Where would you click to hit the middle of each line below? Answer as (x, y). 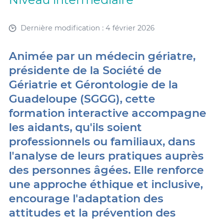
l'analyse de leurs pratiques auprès (106, 156)
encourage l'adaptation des (86, 198)
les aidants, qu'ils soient (75, 127)
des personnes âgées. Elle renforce (106, 170)
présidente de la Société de (85, 70)
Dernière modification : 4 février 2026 (87, 28)
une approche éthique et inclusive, (106, 184)
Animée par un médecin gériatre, (102, 56)
